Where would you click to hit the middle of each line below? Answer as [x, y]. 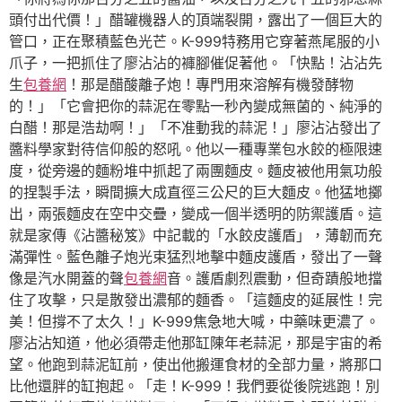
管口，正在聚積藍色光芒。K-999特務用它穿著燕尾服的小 [194, 41]
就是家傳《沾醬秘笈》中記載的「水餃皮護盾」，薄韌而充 [196, 235]
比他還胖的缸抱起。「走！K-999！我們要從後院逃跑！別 [194, 385]
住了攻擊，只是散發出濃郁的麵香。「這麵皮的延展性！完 [196, 299]
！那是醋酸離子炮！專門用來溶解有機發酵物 [210, 84]
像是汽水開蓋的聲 [66, 278]
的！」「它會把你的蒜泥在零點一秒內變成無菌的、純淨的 [196, 105]
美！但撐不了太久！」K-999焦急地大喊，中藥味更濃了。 [194, 321]
